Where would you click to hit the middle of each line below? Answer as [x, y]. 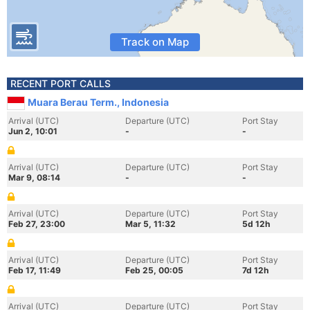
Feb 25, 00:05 [154, 270]
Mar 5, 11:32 [151, 224]
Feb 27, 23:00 [37, 224]
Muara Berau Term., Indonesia [98, 102]
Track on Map [155, 42]
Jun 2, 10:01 [33, 131]
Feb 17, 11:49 [35, 270]
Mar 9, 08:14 [34, 177]
